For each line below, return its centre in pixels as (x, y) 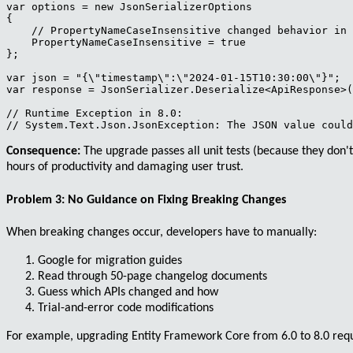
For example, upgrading (69, 336)
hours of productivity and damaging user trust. (125, 167)
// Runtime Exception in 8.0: (95, 113)
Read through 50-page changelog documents (152, 276)
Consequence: (43, 152)
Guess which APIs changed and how (128, 292)
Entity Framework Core (191, 336)
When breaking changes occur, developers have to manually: (162, 232)
